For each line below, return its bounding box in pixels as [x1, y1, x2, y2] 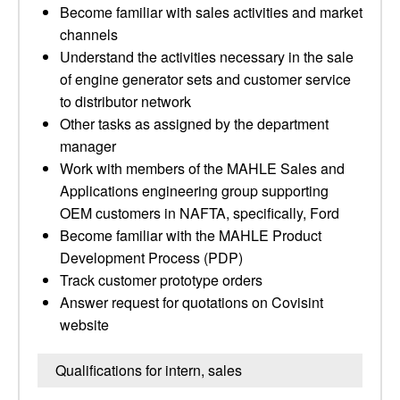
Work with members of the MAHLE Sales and [60, 158, 345, 179]
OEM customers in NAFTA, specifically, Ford [60, 203, 339, 223]
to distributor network [60, 91, 191, 112]
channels [60, 24, 118, 45]
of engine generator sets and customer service [60, 69, 351, 89]
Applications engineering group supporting [60, 180, 329, 201]
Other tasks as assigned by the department [60, 113, 329, 134]
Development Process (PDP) [60, 247, 243, 268]
